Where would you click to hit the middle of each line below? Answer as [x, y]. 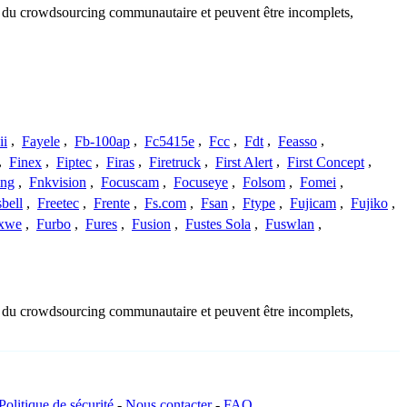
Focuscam [130, 183]
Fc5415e [169, 141]
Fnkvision [58, 183]
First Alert [244, 162]
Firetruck [175, 162]
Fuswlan [290, 223]
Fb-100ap [102, 141]
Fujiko [369, 203]
